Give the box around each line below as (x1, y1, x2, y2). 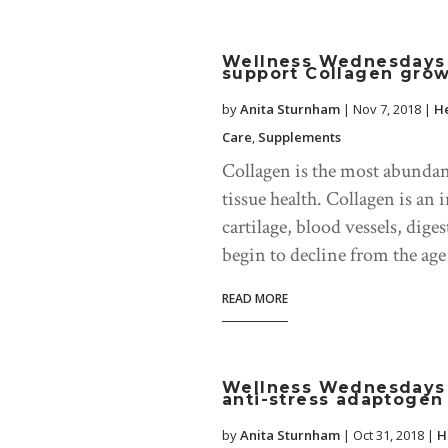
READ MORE (222, 290, 288, 308)
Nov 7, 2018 (353, 100, 421, 119)
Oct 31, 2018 (353, 426, 424, 445)
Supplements (258, 128, 341, 147)
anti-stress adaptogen (222, 390, 444, 410)
